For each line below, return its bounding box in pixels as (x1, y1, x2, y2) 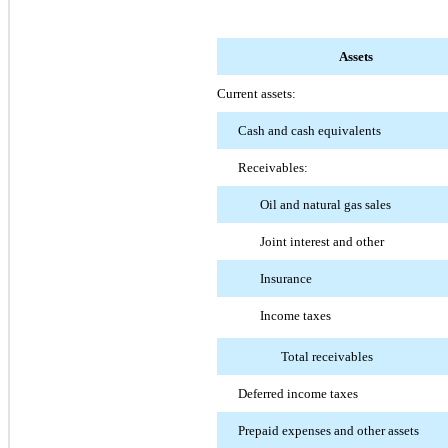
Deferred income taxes (238, 385, 359, 401)
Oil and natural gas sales (259, 196, 391, 212)
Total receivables (281, 348, 373, 364)
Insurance (259, 270, 312, 286)
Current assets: (217, 85, 296, 101)
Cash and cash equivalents (238, 122, 382, 138)
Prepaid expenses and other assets (238, 422, 420, 438)
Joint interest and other (259, 233, 384, 249)
